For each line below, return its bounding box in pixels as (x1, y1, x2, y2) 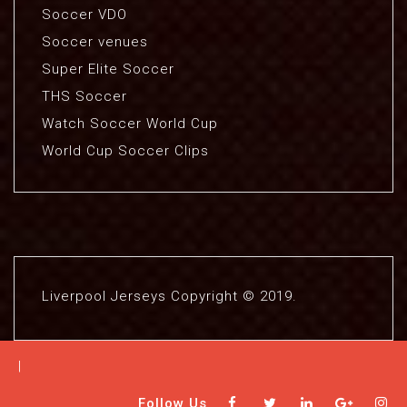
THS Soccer (42, 88, 127, 104)
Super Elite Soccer (42, 61, 174, 77)
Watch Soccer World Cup (42, 115, 218, 132)
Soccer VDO (42, 6, 127, 23)
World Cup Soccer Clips (42, 143, 209, 159)
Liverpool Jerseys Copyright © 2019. (42, 288, 297, 304)
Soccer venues (42, 34, 148, 50)
